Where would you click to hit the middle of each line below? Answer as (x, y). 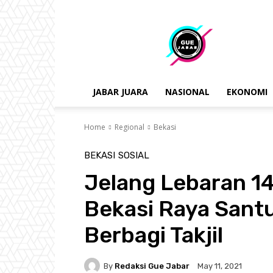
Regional (129, 127)
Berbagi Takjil (154, 235)
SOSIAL (134, 155)
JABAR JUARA (120, 92)
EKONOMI (247, 92)
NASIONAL (187, 92)
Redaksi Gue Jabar (152, 266)
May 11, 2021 (220, 266)
